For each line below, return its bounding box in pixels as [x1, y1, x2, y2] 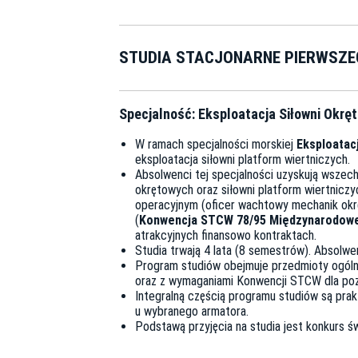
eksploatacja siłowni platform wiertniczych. [135, 152, 350, 168]
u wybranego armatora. [135, 304, 249, 320]
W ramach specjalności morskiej [135, 137, 296, 153]
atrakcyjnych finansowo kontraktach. [135, 228, 316, 244]
